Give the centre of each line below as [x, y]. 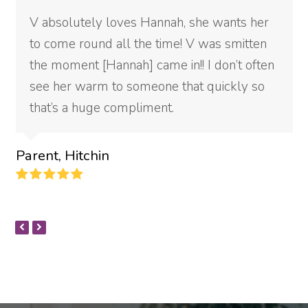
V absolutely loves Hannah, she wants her [149, 23]
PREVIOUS [47, 227]
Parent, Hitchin [62, 155]
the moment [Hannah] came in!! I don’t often [152, 65]
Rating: [103, 175]
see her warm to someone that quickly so [147, 87]
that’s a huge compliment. [101, 108]
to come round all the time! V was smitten [148, 44]
